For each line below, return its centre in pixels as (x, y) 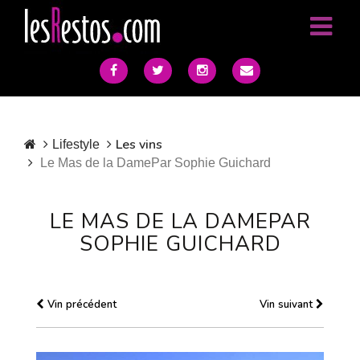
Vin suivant (288, 305)
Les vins (139, 145)
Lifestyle (76, 144)
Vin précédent (80, 305)
